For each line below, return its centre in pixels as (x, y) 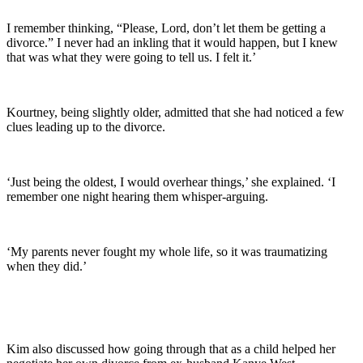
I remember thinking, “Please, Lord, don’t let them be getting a (166, 28)
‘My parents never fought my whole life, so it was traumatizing (167, 252)
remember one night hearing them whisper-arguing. (139, 197)
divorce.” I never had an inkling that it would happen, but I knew (172, 43)
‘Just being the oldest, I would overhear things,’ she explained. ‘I (171, 182)
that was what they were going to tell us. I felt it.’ (131, 58)
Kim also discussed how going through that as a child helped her (171, 349)
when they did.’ (47, 267)
